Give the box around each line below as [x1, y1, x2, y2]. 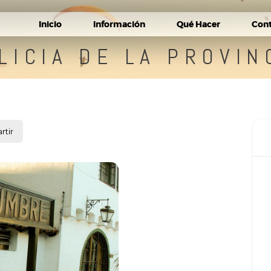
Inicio [38, 19, 62, 30]
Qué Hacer [176, 19, 220, 30]
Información [93, 19, 145, 30]
